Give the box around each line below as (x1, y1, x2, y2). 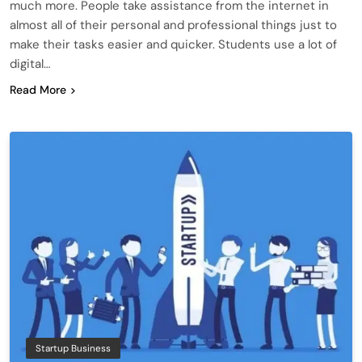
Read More (10, 82, 66, 97)
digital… (10, 55, 50, 72)
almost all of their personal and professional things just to (10, 16, 337, 33)
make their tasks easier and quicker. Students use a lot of (10, 36, 337, 53)
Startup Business (36, 342, 111, 356)
